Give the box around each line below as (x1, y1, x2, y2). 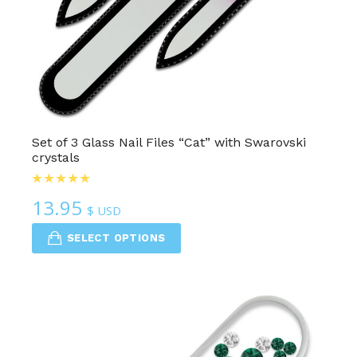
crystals (32, 150, 80, 166)
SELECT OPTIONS (66, 232, 166, 245)
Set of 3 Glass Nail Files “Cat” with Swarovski (32, 135, 307, 151)
